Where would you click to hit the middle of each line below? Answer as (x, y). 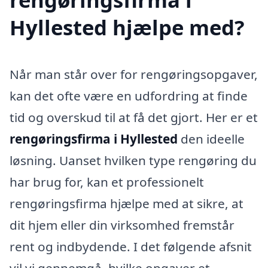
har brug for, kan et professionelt (107, 182)
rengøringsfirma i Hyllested (94, 138)
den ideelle (211, 138)
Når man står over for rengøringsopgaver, (134, 74)
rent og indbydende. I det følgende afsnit (131, 246)
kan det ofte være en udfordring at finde (129, 95)
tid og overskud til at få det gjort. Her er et (134, 117)
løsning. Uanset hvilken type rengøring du (133, 160)
